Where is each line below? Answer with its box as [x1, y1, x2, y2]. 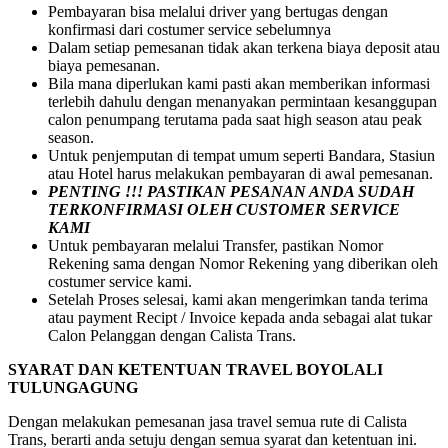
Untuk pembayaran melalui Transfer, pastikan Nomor [48, 237, 383, 255]
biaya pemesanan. [48, 57, 160, 75]
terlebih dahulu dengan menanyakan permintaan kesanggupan [48, 93, 437, 111]
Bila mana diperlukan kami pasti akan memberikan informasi [48, 75, 430, 93]
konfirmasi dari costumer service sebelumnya [48, 21, 331, 39]
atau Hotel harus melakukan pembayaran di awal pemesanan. [48, 165, 433, 183]
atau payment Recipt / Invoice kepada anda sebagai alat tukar [48, 309, 432, 327]
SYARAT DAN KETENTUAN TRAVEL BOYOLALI [8, 361, 383, 379]
